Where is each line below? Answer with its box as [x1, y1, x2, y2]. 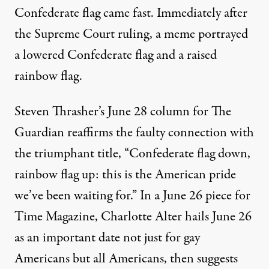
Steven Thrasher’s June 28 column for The [14, 101, 231, 121]
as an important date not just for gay [14, 228, 200, 247]
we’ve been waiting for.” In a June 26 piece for [14, 186, 250, 205]
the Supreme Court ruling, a [14, 24, 164, 44]
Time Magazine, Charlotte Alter [14, 207, 185, 226]
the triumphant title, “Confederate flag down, [14, 144, 250, 163]
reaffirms [67, 122, 113, 142]
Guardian [14, 122, 67, 142]
